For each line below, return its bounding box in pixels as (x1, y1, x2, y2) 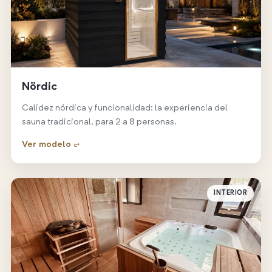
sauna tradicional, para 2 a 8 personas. (21, 118, 177, 127)
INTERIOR (214, 190, 248, 197)
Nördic (21, 81, 57, 93)
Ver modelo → (21, 140, 80, 150)
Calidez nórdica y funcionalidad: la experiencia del (21, 104, 228, 114)
